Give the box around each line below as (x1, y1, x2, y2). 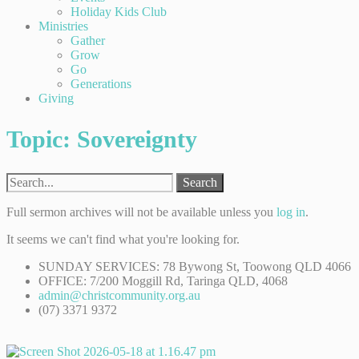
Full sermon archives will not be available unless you (6, 204, 276, 219)
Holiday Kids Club (71, 5, 167, 18)
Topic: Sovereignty (6, 125, 197, 152)
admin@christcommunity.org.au (38, 288, 200, 302)
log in (276, 204, 305, 219)
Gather (71, 34, 105, 47)
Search (183, 175, 217, 189)
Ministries (38, 19, 88, 33)
